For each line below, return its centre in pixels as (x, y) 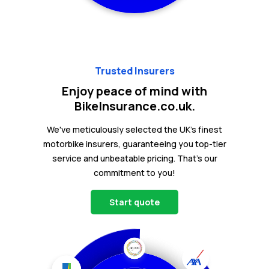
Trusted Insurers (134, 71)
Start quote (134, 202)
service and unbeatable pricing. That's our (134, 158)
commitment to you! (134, 172)
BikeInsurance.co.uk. (134, 106)
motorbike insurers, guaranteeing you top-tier (134, 144)
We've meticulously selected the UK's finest (134, 129)
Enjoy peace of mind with (134, 91)
